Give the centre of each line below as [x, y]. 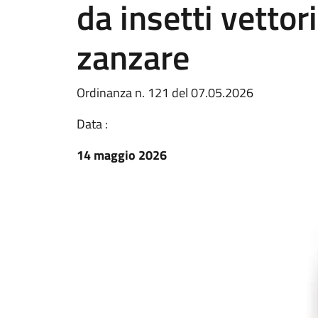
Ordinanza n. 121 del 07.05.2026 [165, 93]
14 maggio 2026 [122, 155]
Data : [92, 124]
